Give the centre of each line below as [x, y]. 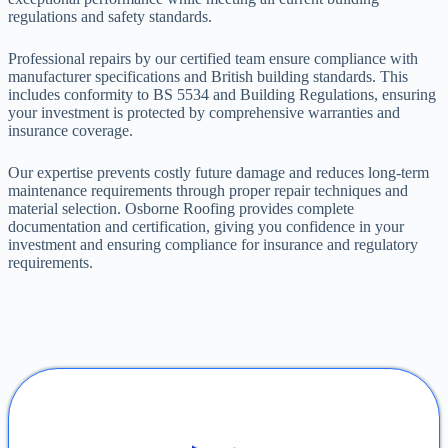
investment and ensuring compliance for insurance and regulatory [213, 245]
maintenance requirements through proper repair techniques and [208, 191]
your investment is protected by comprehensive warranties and [204, 113]
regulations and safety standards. [110, 17]
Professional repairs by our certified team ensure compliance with [213, 59]
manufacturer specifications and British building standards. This [208, 77]
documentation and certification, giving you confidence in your [206, 227]
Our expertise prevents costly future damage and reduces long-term [218, 173]
